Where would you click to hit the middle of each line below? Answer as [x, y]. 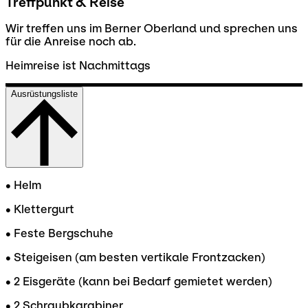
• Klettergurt [40, 210]
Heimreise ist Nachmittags [78, 66]
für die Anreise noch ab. [71, 42]
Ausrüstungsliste [44, 94]
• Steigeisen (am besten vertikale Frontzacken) [135, 258]
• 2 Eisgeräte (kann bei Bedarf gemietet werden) [139, 282]
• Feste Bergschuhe [59, 234]
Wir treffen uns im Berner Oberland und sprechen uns [152, 29]
